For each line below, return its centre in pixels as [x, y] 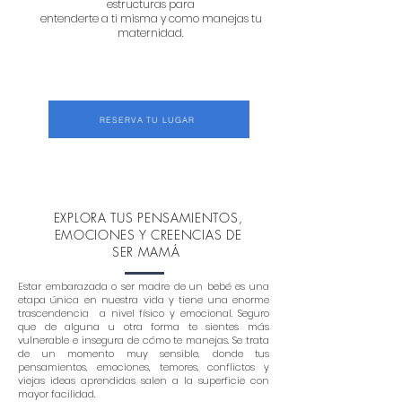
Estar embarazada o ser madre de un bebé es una [144, 286]
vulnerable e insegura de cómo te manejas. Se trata [144, 340]
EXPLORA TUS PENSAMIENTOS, [148, 218]
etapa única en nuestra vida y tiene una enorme [144, 300]
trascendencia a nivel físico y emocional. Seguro [144, 313]
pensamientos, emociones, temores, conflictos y [144, 367]
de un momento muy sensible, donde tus [144, 354]
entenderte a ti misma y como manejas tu [151, 18]
